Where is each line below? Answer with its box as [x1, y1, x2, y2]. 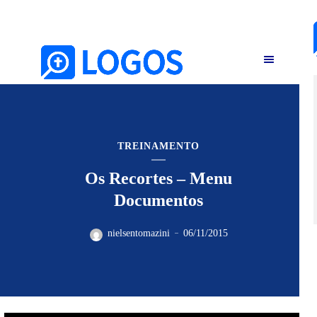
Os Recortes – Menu [85, 168, 232, 188]
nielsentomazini [107, 227, 170, 238]
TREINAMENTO [117, 140, 200, 151]
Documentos [114, 190, 203, 209]
